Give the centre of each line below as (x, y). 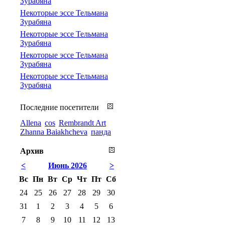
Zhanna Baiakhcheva (54, 132)
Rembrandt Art (82, 123)
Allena (31, 123)
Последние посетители (60, 107)
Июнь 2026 (68, 165)
